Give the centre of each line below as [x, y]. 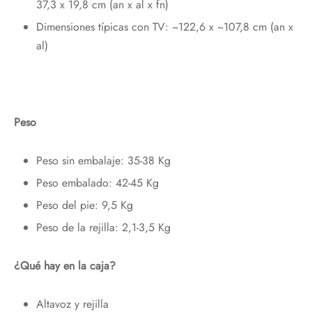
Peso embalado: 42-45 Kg [97, 183]
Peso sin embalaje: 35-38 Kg [103, 161]
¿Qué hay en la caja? [65, 266]
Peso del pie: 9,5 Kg [84, 205]
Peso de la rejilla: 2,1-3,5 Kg [103, 228]
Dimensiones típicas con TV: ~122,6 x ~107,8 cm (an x [164, 27]
